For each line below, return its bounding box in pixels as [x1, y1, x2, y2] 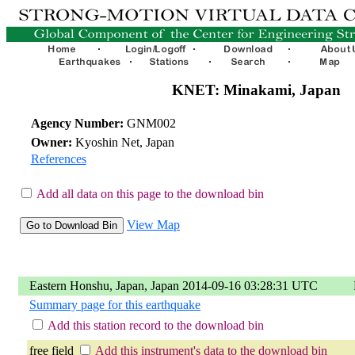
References [30, 151, 86, 166]
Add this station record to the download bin [48, 318, 264, 332]
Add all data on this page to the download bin [36, 186, 264, 200]
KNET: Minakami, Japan [171, 82, 341, 98]
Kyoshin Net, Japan [71, 135, 174, 149]
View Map [127, 217, 180, 231]
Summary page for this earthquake [29, 297, 200, 311]
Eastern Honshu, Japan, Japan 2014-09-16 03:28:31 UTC [29, 278, 318, 292]
